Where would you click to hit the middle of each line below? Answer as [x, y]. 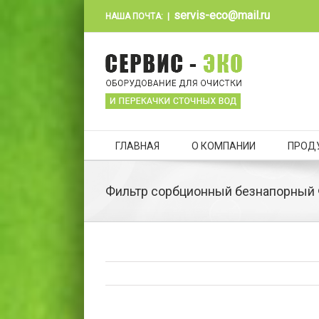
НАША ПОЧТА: [134, 16]
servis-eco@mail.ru [221, 15]
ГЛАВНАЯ [137, 146]
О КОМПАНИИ [223, 146]
